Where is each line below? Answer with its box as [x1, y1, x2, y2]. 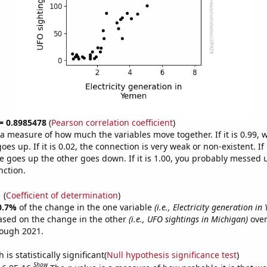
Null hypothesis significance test [106, 249, 237, 260]
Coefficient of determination [5, 189, 118, 201]
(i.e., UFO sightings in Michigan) [128, 213, 248, 225]
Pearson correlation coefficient [51, 117, 173, 128]
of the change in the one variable [18, 201, 154, 213]
